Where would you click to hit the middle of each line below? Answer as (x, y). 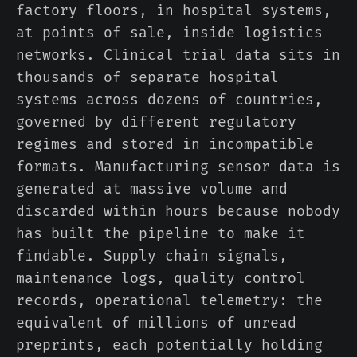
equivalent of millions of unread (156, 323)
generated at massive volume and (152, 189)
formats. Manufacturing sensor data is (178, 167)
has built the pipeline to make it (161, 234)
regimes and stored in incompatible (165, 145)
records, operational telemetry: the (169, 301)
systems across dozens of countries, (169, 100)
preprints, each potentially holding (169, 345)
